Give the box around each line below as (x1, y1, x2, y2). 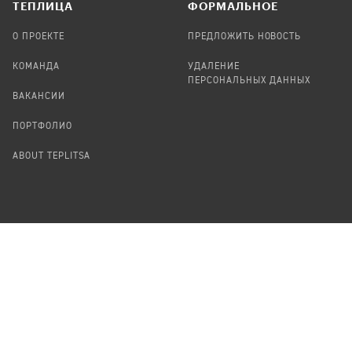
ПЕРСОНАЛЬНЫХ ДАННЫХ (188, 75, 312, 86)
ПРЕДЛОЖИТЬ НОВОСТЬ (188, 31, 302, 42)
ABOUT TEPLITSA (13, 151, 91, 161)
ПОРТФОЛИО (13, 121, 72, 131)
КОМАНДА (13, 61, 60, 71)
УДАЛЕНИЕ (188, 61, 240, 71)
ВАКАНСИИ (13, 91, 65, 101)
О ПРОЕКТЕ (13, 31, 64, 42)
